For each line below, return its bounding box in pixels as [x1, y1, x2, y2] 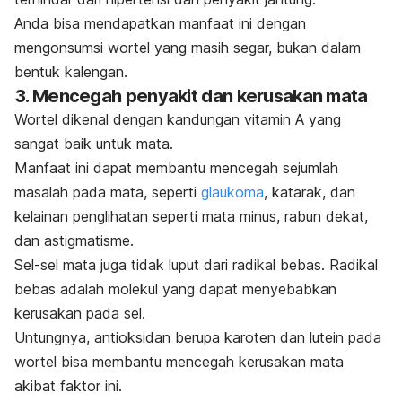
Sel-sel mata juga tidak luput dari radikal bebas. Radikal [14, 255, 378, 274]
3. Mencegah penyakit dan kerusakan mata [14, 84, 368, 107]
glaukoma [201, 182, 264, 201]
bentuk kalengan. [14, 62, 127, 81]
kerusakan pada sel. [14, 303, 145, 322]
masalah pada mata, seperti [14, 182, 201, 201]
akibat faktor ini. [14, 376, 122, 395]
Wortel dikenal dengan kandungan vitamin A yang [14, 109, 341, 128]
